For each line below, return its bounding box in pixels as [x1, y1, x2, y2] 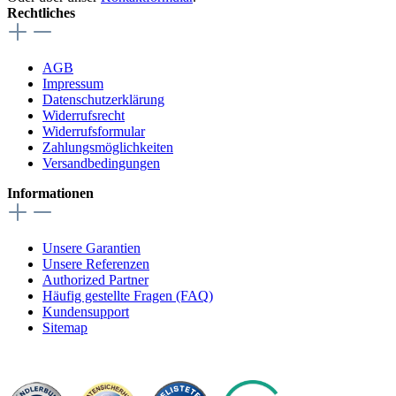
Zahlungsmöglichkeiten [42, 140, 173, 156]
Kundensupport [42, 304, 129, 320]
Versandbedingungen [42, 156, 160, 171]
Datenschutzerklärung [42, 92, 164, 108]
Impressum [42, 76, 103, 92]
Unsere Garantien [42, 240, 141, 256]
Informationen [7, 186, 94, 202]
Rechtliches [7, 5, 75, 21]
